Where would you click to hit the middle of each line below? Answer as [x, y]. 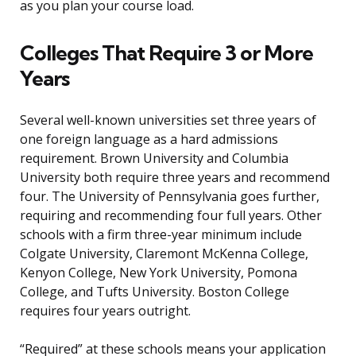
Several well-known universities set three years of [168, 120]
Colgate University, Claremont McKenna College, [164, 254]
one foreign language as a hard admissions [149, 139]
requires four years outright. [105, 311]
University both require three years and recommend [175, 178]
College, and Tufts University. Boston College [155, 292]
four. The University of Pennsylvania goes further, [170, 197]
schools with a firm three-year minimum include [161, 235]
